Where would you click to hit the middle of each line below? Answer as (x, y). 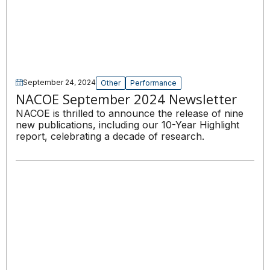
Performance (153, 83)
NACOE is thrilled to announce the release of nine (130, 114)
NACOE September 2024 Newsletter (126, 99)
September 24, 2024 (59, 83)
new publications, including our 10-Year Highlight (127, 125)
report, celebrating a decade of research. (110, 137)
